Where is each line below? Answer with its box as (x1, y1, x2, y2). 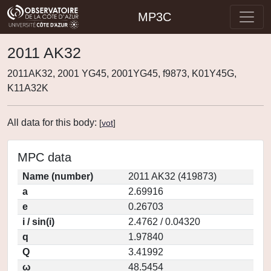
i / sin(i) (22, 217, 54, 227)
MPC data (18, 151, 71, 164)
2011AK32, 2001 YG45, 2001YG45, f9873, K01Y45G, (7, 68, 237, 79)
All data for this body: (7, 117, 99, 128)
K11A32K (7, 83, 48, 93)
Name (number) (22, 171, 93, 181)
